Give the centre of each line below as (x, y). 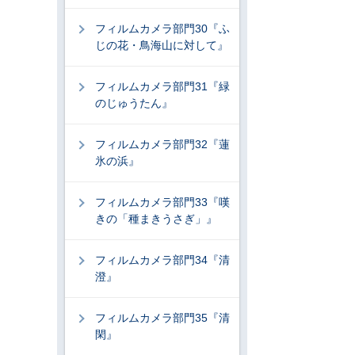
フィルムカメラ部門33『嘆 (162, 202)
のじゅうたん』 (134, 103)
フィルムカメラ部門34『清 (162, 260)
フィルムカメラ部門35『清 (162, 318)
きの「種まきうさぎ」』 (156, 219)
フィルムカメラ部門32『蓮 (162, 144)
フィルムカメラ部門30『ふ (162, 29)
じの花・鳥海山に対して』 (162, 45)
